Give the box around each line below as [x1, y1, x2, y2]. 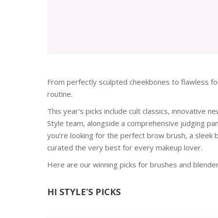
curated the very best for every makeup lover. [47, 143, 202, 153]
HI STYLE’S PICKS [47, 186, 121, 198]
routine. [47, 89, 73, 99]
